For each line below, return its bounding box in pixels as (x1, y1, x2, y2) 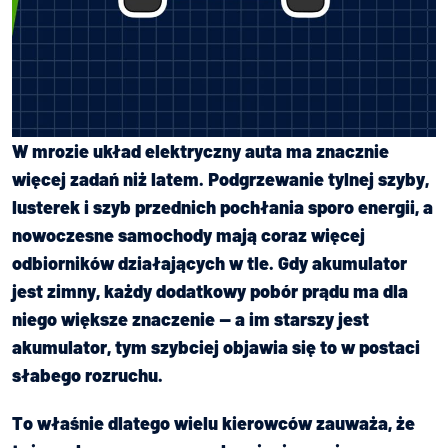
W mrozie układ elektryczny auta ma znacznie (12, 139, 389, 162)
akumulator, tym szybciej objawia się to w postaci (12, 335, 420, 358)
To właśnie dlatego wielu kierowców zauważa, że (12, 411, 415, 434)
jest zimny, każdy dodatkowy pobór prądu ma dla (12, 279, 408, 302)
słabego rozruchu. (12, 363, 163, 386)
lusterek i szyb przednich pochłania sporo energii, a (12, 195, 433, 218)
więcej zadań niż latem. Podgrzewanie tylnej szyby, (12, 167, 429, 190)
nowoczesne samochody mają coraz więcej (12, 223, 365, 246)
